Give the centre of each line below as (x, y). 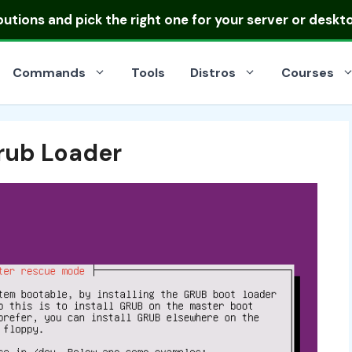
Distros (213, 73)
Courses (308, 73)
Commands (49, 73)
